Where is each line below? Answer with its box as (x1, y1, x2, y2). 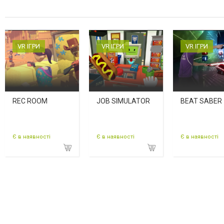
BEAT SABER (180, 97, 222, 105)
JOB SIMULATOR (96, 97, 150, 105)
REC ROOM (12, 97, 47, 105)
